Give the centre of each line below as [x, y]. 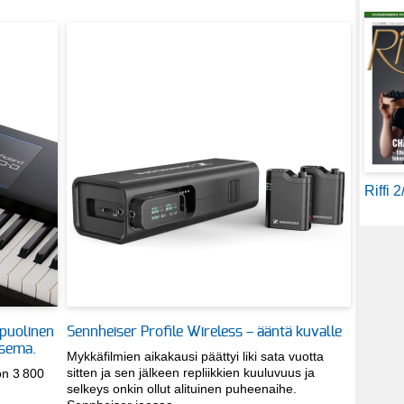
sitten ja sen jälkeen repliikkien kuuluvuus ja [191, 372]
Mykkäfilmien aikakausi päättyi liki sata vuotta [195, 356]
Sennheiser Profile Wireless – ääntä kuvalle [204, 331]
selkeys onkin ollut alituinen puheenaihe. [182, 388]
